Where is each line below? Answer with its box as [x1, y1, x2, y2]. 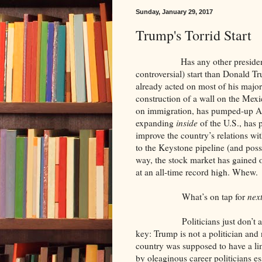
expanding [136, 117, 176, 129]
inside [176, 117, 198, 129]
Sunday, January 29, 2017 [136, 8, 213, 16]
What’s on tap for [136, 191, 247, 203]
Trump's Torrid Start [136, 26, 251, 45]
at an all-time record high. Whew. [136, 166, 258, 178]
